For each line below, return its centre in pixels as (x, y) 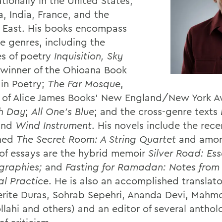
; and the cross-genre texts (157, 111)
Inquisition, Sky (88, 56)
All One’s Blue (63, 111)
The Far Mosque (84, 83)
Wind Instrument (54, 125)
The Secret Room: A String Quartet (96, 139)
